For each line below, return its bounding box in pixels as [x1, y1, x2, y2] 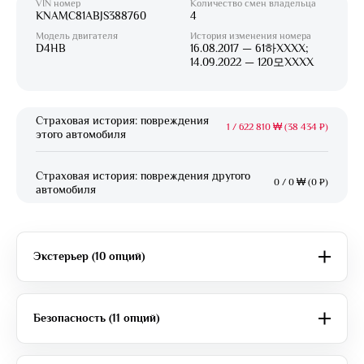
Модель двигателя [36, 29, 118, 41]
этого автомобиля [36, 127, 126, 141]
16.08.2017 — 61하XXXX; [190, 41, 309, 54]
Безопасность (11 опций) [33, 311, 160, 325]
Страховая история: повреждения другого [36, 168, 250, 182]
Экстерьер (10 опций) [33, 249, 145, 263]
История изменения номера [190, 29, 311, 41]
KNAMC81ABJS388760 [36, 8, 146, 22]
